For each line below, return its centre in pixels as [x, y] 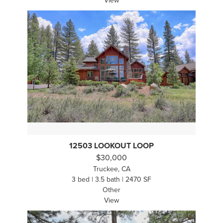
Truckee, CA [111, 169]
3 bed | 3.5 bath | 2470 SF [111, 180]
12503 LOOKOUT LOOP [111, 146]
